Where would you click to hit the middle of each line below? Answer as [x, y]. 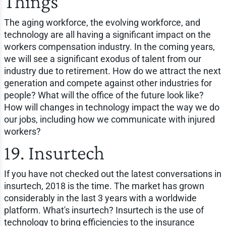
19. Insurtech [54, 152]
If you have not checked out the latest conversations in [112, 174]
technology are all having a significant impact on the [107, 34]
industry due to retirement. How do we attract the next [112, 71]
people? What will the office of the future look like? [104, 95]
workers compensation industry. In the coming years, [109, 46]
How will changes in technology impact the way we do [111, 107]
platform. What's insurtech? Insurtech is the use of [104, 210]
